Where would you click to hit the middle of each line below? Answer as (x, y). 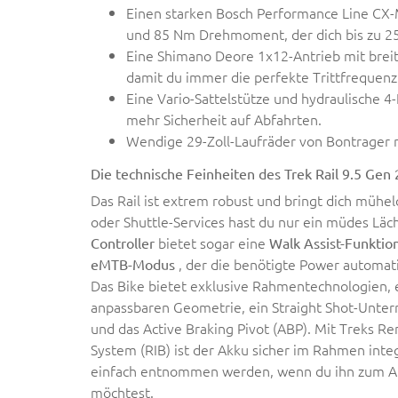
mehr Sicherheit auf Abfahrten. (224, 119)
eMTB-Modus (133, 263)
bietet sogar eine (212, 242)
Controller (123, 242)
